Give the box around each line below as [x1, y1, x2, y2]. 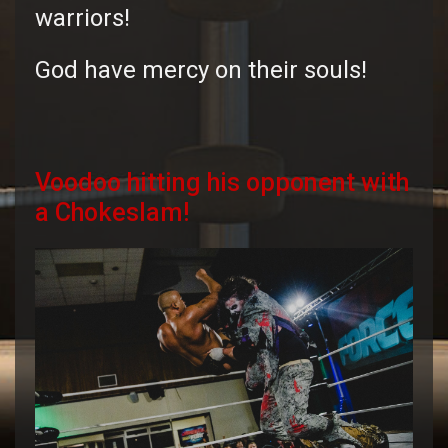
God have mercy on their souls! [35, 56, 367, 85]
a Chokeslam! [35, 198, 190, 228]
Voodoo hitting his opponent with [35, 168, 409, 198]
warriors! [35, 4, 130, 33]
